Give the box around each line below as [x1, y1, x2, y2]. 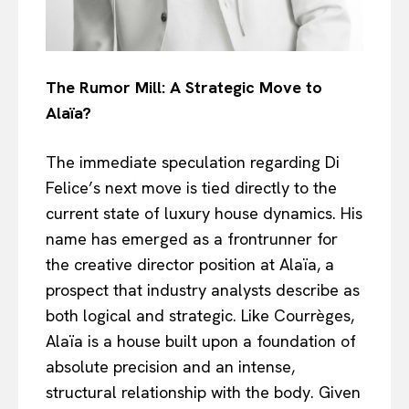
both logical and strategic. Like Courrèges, [46, 304, 354, 326]
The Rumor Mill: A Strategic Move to [46, 76, 322, 98]
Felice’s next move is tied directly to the [46, 176, 337, 198]
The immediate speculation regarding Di [46, 151, 340, 173]
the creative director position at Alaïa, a [46, 253, 334, 275]
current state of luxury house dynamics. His [46, 202, 362, 224]
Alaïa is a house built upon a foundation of [46, 330, 356, 351]
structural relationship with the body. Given [46, 381, 361, 403]
